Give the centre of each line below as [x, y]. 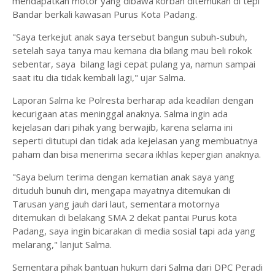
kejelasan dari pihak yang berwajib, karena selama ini [122, 127]
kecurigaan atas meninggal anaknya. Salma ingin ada [120, 114]
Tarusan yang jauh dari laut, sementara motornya [116, 204]
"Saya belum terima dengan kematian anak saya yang [123, 177]
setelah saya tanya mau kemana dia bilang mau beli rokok [132, 50]
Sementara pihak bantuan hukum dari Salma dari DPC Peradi [137, 267]
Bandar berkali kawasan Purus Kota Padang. [106, 14]
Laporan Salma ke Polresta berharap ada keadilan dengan [133, 100]
